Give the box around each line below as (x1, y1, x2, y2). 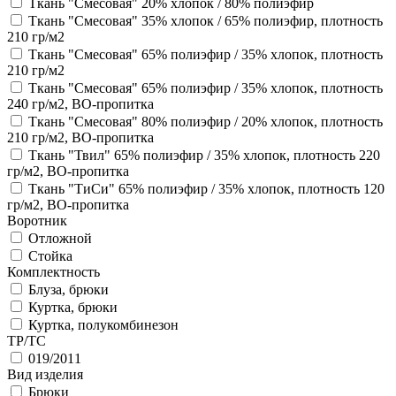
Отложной (28, 230, 92, 246)
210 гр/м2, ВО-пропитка (7, 129, 154, 145)
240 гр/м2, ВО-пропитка (7, 95, 154, 111)
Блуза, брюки (28, 281, 109, 297)
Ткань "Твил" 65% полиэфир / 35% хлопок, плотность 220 (28, 147, 380, 163)
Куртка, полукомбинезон (28, 316, 179, 332)
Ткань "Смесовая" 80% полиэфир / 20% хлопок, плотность (28, 113, 383, 129)
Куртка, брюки (28, 299, 118, 315)
